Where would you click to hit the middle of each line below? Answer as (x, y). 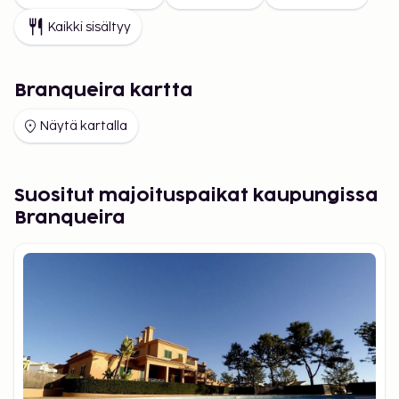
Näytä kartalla (83, 126)
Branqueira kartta (104, 91)
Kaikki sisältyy (89, 27)
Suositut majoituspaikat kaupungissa (196, 196)
